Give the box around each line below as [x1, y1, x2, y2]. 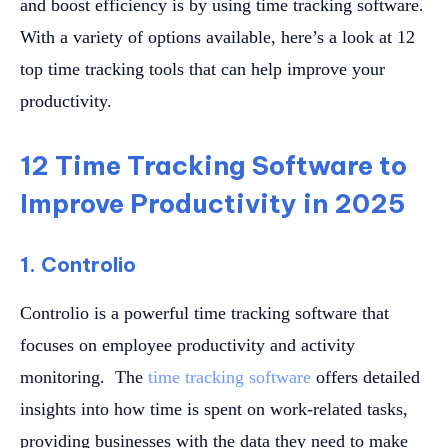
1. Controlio [20, 252, 136, 278]
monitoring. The [20, 367, 148, 388]
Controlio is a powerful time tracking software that [20, 303, 389, 324]
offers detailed [311, 367, 420, 388]
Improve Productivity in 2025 [20, 187, 406, 221]
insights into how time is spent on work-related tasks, [20, 399, 408, 420]
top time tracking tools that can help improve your [20, 59, 385, 80]
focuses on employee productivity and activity [20, 335, 355, 356]
